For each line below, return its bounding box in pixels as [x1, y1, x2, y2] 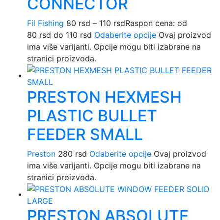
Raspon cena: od [125, 18, 187, 28]
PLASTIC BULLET [27, 106, 157, 126]
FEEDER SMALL [27, 125, 143, 144]
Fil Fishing [27, 18, 64, 28]
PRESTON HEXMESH [27, 87, 182, 107]
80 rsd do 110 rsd [27, 30, 92, 40]
